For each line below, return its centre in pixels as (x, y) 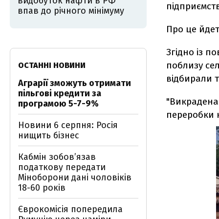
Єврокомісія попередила (70, 209)
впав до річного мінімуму (71, 11)
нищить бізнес (49, 135)
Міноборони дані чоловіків (75, 177)
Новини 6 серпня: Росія (68, 125)
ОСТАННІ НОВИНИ (52, 65)
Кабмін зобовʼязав (57, 157)
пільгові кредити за (60, 93)
